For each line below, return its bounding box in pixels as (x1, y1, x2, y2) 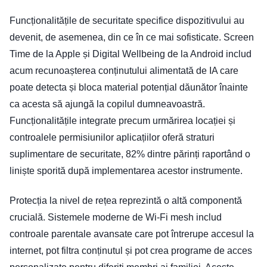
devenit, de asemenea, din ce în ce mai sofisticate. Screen (10, 32, 254, 42)
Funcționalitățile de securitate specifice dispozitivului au (10, 15, 244, 26)
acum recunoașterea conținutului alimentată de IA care (10, 65, 238, 76)
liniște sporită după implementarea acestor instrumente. (10, 165, 243, 176)
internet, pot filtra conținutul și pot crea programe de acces (10, 245, 252, 256)
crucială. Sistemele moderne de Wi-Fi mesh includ (10, 212, 222, 222)
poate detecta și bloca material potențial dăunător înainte (10, 82, 248, 92)
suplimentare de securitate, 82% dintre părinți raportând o (10, 148, 250, 159)
